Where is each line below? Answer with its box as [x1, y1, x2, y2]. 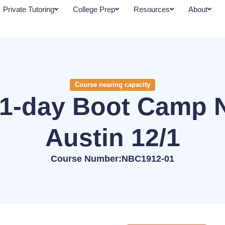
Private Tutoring [3, 5, 54, 14]
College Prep [72, 5, 115, 14]
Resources [133, 5, 170, 14]
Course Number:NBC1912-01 [51, 153, 174, 164]
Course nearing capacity [75, 80, 150, 88]
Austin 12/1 [45, 123, 180, 152]
